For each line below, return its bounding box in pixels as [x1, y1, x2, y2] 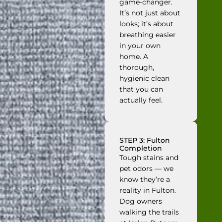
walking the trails [119, 208, 179, 217]
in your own [119, 42, 161, 50]
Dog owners [119, 197, 163, 206]
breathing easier [119, 31, 176, 39]
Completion [119, 144, 163, 153]
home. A [119, 53, 149, 61]
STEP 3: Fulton [119, 136, 170, 145]
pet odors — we [119, 165, 174, 173]
